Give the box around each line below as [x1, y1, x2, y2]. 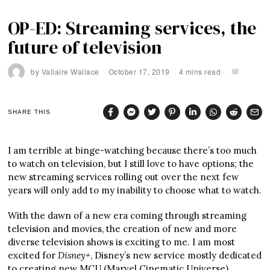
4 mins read [178, 66, 221, 77]
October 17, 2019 [108, 66, 170, 77]
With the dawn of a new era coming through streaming [8, 209, 247, 221]
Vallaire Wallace [41, 66, 99, 77]
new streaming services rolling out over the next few [8, 171, 239, 183]
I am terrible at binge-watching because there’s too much [8, 144, 257, 156]
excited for [8, 249, 58, 261]
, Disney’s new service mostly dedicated [90, 249, 262, 261]
